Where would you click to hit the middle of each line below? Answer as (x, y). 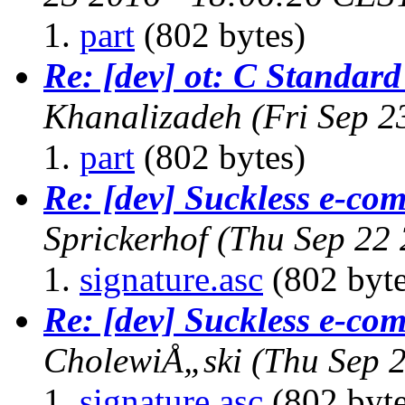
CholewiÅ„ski (143, 360)
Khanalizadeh (143, 116)
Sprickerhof (126, 238)
